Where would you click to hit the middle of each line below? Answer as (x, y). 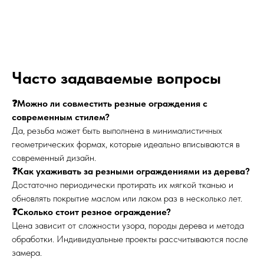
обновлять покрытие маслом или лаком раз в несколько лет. (127, 199)
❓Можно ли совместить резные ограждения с (110, 104)
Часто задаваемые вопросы (116, 78)
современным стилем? (61, 117)
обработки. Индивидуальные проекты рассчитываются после (130, 239)
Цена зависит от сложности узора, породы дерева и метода (128, 226)
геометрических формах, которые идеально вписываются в (126, 144)
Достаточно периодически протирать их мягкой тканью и (123, 185)
